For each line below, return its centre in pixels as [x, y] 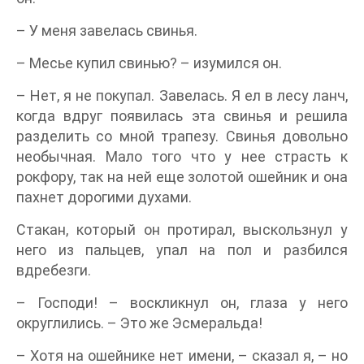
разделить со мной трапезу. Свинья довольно [182, 136]
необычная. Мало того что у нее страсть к [182, 157]
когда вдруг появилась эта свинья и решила [182, 116]
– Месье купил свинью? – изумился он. [149, 63]
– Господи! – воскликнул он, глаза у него [182, 303]
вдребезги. [54, 271]
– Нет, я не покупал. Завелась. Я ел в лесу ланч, [182, 96]
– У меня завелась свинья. [107, 31]
